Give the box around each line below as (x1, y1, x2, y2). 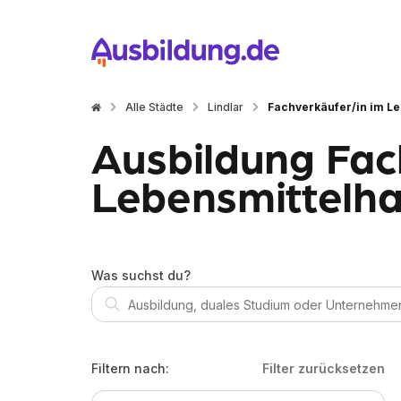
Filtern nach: (91, 361, 169, 376)
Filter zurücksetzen (262, 361, 385, 376)
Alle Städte (125, 100, 183, 114)
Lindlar (208, 100, 243, 114)
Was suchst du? (91, 268, 191, 283)
